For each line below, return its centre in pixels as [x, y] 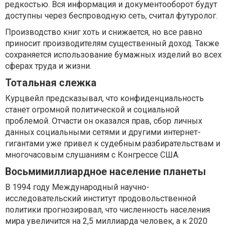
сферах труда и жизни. [48, 66]
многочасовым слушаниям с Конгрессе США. [92, 155]
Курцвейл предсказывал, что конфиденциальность [104, 99]
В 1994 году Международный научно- [77, 187]
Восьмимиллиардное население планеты [106, 172]
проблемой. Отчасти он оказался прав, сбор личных [104, 121]
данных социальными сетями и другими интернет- [103, 132]
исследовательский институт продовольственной [101, 199]
